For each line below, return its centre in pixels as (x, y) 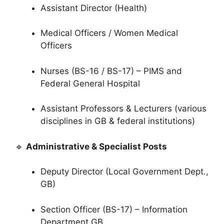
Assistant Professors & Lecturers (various (123, 109)
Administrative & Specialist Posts (96, 146)
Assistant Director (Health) (94, 8)
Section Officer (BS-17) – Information (114, 209)
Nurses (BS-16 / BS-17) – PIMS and (111, 71)
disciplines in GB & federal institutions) (118, 121)
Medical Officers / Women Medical (109, 33)
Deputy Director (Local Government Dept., (124, 172)
